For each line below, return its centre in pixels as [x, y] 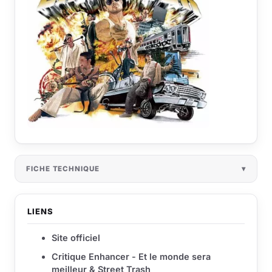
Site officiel [76, 238]
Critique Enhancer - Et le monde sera [131, 257]
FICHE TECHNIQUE [63, 169]
